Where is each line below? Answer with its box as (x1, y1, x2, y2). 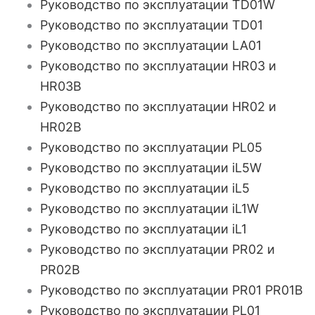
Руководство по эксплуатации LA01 (40, 38, 262, 53)
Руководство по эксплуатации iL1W (40, 201, 259, 216)
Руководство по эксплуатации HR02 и (40, 99, 277, 114)
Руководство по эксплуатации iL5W (40, 160, 262, 175)
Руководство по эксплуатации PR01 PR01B (40, 283, 304, 297)
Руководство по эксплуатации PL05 (40, 140, 263, 155)
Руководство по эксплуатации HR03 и (40, 58, 277, 73)
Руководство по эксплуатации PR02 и (40, 242, 276, 257)
